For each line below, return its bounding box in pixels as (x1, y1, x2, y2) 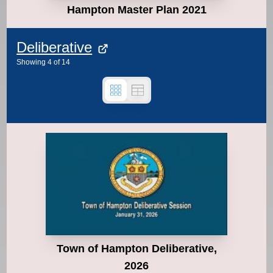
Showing (16, 58, 46, 67)
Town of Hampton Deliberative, (56, 242, 217, 255)
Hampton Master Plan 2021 (66, 4, 207, 16)
